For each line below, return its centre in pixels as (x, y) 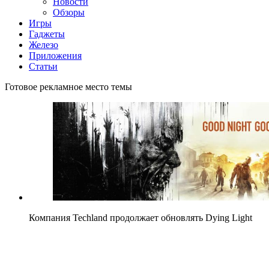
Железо (44, 44)
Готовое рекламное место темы (68, 86)
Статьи (43, 66)
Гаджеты (47, 34)
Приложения (55, 55)
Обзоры (69, 12)
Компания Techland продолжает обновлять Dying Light (141, 217)
